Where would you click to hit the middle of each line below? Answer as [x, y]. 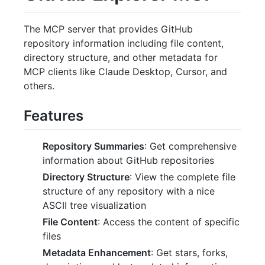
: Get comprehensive [190, 146]
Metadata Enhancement [97, 252]
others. [39, 85]
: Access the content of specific [169, 222]
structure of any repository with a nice [129, 191]
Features [54, 115]
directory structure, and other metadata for [121, 57]
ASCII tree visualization [94, 205]
